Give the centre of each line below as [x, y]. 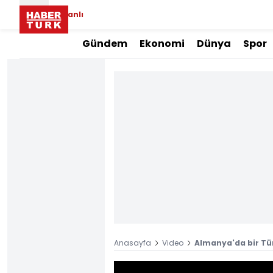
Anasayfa [133, 243]
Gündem [105, 44]
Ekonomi [162, 44]
